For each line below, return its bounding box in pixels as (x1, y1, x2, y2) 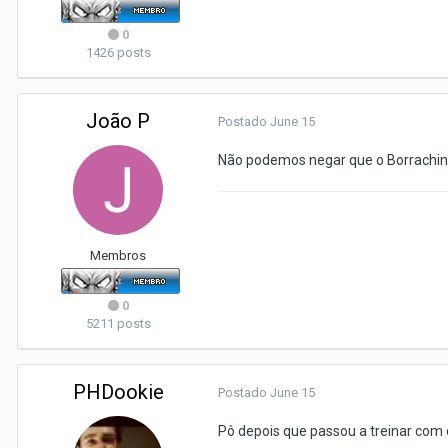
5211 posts (85, 316, 151, 331)
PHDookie (72, 380, 164, 404)
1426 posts (85, 45, 151, 60)
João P (86, 109, 150, 133)
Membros (90, 248, 146, 263)
